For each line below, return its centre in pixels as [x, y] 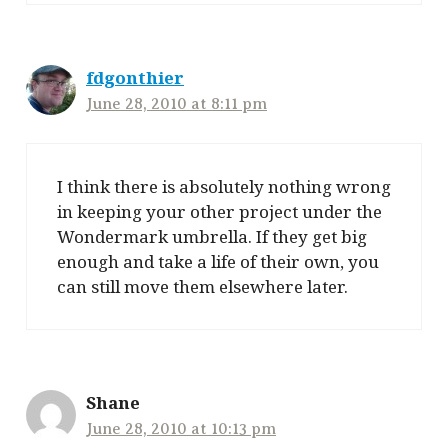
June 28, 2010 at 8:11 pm [176, 103]
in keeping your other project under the [219, 212]
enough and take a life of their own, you [218, 262]
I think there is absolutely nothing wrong [224, 187]
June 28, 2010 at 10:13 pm [181, 429]
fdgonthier [135, 77]
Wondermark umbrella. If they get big [212, 237]
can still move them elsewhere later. [202, 287]
